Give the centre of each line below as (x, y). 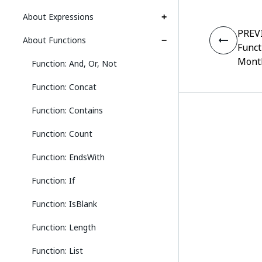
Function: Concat (64, 87)
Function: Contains (67, 110)
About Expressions (58, 17)
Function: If (53, 180)
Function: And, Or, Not (74, 63)
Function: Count (62, 134)
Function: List (57, 251)
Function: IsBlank (64, 204)
